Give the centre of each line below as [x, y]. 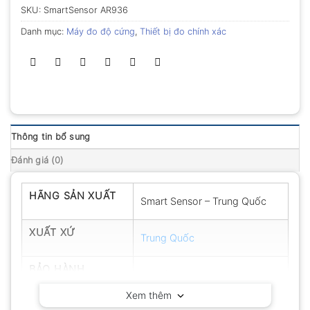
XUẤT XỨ [53, 232]
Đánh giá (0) [37, 161]
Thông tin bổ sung [51, 137]
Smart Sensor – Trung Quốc [203, 201]
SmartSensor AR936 [86, 10]
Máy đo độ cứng [101, 32]
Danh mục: [44, 32]
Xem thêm [152, 295]
